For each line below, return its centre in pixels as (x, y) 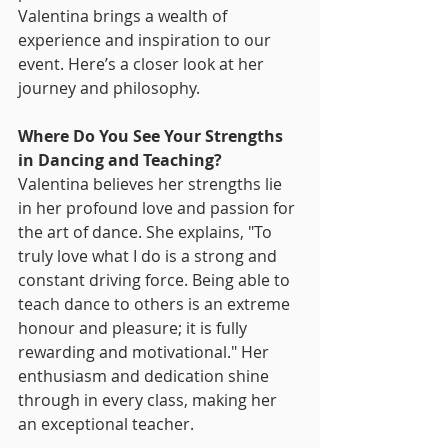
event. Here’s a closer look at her (143, 64)
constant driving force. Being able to (156, 280)
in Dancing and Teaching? (120, 160)
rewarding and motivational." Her (145, 352)
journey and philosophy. (109, 88)
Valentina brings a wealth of (124, 16)
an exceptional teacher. (106, 424)
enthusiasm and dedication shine (145, 376)
